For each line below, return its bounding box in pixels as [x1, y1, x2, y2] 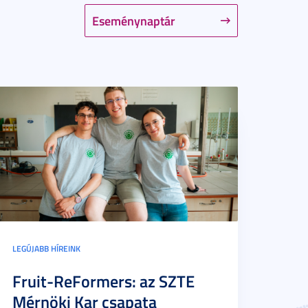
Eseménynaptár [92, 12, 175, 30]
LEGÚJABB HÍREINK [12, 243, 80, 254]
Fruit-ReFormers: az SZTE [12, 269, 195, 293]
